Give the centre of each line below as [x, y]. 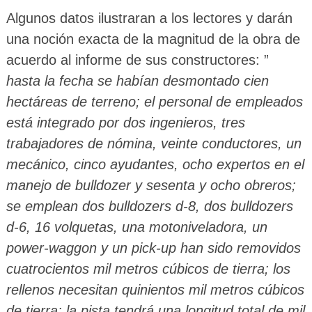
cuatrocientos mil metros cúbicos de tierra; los [148, 269]
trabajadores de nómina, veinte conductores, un [154, 144]
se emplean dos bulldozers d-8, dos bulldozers [149, 206]
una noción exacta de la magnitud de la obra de [153, 39]
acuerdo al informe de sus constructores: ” [137, 60]
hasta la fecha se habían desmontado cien [137, 81]
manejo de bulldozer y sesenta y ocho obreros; [151, 186]
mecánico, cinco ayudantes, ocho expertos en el [155, 165]
